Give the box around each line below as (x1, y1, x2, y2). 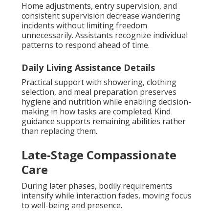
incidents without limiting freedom (22, 20, 147, 31)
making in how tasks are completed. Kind (22, 106, 171, 117)
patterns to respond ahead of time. (22, 39, 150, 50)
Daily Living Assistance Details (22, 61, 155, 73)
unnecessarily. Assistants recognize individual (22, 29, 188, 41)
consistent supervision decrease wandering (22, 10, 180, 21)
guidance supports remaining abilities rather (22, 115, 186, 127)
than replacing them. (22, 125, 97, 136)
